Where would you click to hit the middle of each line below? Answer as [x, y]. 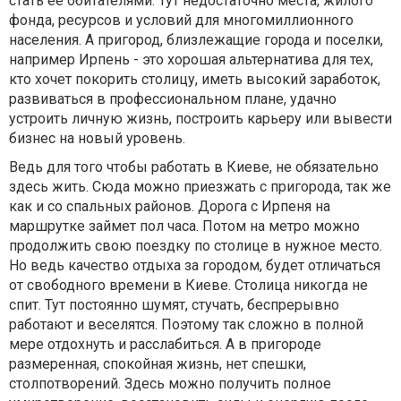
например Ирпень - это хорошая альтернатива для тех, [191, 60]
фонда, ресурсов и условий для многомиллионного [181, 20]
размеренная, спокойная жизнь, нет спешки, [158, 364]
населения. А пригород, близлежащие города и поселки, [196, 40]
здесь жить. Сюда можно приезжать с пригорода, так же [200, 187]
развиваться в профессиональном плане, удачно [173, 99]
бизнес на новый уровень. [97, 138]
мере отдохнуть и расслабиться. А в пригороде [165, 344]
